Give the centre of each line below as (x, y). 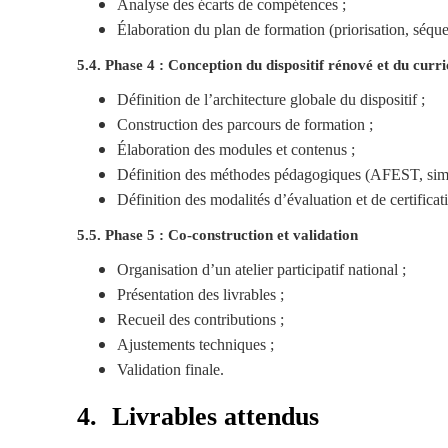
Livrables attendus (215, 416)
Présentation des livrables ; (200, 294)
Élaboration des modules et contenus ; (236, 149)
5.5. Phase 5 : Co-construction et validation (217, 234)
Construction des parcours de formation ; (245, 124)
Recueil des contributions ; (200, 319)
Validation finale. (170, 369)
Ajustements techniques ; (195, 344)
